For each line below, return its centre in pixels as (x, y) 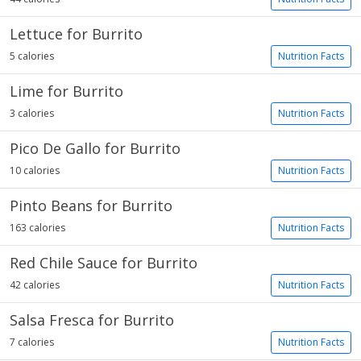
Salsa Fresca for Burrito (92, 320)
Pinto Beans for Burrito (91, 205)
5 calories (32, 56)
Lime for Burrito (66, 91)
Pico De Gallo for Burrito (95, 148)
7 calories (32, 342)
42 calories (35, 285)
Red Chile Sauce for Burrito (104, 263)
